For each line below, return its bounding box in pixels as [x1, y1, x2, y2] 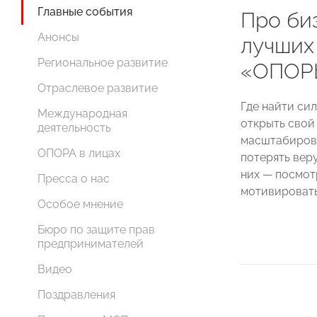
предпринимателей [38, 237, 144, 251]
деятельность [38, 121, 111, 135]
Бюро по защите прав [38, 223, 155, 237]
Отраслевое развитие [38, 81, 158, 96]
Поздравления [38, 288, 115, 302]
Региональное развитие [38, 56, 168, 70]
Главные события [38, 5, 132, 19]
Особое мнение [38, 197, 123, 212]
